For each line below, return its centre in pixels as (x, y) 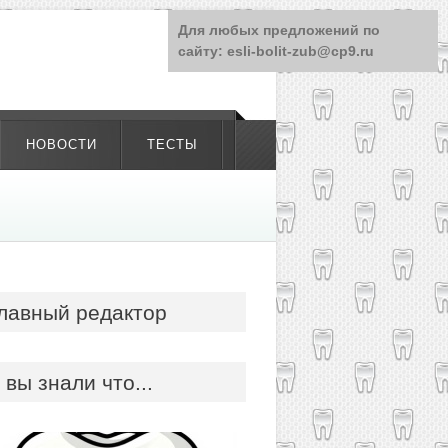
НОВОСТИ (61, 144)
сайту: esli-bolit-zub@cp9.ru (276, 51)
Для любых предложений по (279, 30)
